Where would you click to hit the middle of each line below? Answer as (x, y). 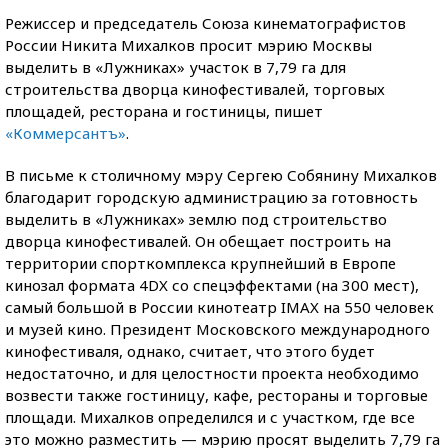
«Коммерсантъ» (65, 133)
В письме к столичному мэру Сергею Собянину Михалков (221, 175)
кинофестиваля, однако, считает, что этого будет (190, 351)
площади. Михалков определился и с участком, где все (210, 417)
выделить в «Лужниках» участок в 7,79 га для (175, 67)
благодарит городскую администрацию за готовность (211, 197)
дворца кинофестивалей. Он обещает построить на (198, 241)
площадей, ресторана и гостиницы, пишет (164, 111)
